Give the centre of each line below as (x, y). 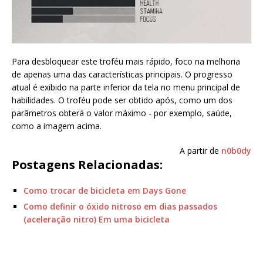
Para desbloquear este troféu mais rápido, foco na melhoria (126, 61)
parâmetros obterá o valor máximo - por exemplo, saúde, (122, 113)
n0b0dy (236, 150)
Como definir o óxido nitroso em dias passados (120, 206)
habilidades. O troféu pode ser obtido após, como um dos (122, 100)
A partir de (200, 150)
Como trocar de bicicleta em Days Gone (105, 190)
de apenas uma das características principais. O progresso (122, 74)
